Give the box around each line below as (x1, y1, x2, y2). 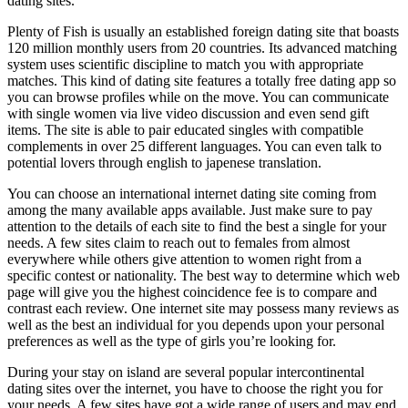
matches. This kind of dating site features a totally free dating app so (7, 72, 396, 88)
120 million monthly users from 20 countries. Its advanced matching (7, 39, 397, 56)
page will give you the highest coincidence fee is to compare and (7, 283, 377, 300)
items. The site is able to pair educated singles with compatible (7, 121, 363, 138)
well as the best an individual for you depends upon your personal (7, 316, 384, 332)
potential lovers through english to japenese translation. (7, 154, 321, 170)
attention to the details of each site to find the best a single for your (7, 218, 386, 234)
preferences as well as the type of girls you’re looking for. (7, 332, 336, 349)
